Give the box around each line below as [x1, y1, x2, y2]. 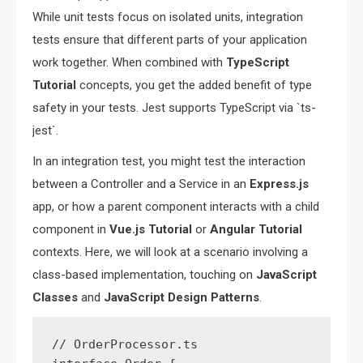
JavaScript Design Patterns [104, 289, 259, 305]
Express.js [250, 176, 309, 191]
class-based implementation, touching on [32, 267, 256, 282]
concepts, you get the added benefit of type [76, 77, 312, 92]
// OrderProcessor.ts [52, 336, 198, 352]
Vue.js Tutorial [109, 221, 192, 237]
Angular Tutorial [210, 221, 302, 237]
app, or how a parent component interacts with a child [32, 199, 319, 214]
